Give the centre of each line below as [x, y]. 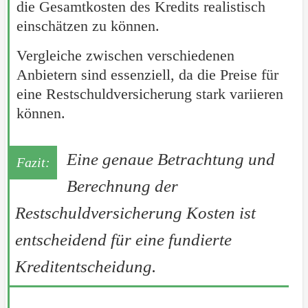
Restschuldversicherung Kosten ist [135, 213]
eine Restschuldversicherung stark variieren [150, 94]
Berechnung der [122, 186]
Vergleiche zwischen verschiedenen [125, 56]
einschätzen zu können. [88, 26]
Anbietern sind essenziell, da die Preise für [147, 75]
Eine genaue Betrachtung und [170, 159]
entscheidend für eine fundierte [123, 240]
